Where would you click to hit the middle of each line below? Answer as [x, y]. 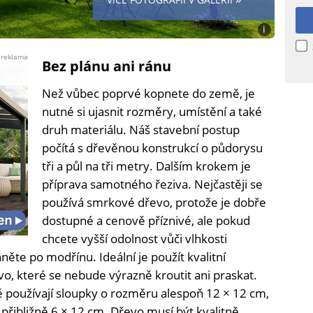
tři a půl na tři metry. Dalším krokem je [146, 166]
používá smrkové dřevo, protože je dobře [154, 203]
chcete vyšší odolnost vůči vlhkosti [134, 239]
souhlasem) [285, 92]
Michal [274, 54]
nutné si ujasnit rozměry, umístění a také [152, 112]
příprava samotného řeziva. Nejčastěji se [152, 184]
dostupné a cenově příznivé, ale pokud [146, 221]
